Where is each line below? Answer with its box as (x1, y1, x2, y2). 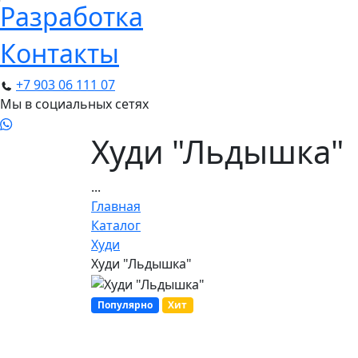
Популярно (97, 298, 153, 312)
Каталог (91, 217, 141, 235)
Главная (91, 197, 141, 216)
